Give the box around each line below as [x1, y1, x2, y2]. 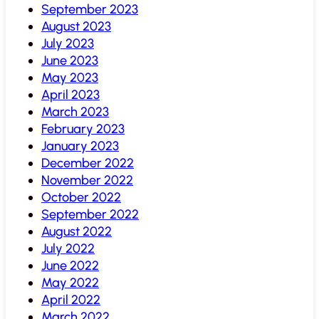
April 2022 [41, 291, 100, 308]
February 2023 [41, 120, 125, 137]
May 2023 [41, 69, 98, 85]
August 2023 [41, 18, 111, 34]
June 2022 [41, 257, 99, 273]
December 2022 [41, 155, 134, 171]
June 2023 [41, 52, 98, 68]
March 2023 [41, 103, 109, 120]
